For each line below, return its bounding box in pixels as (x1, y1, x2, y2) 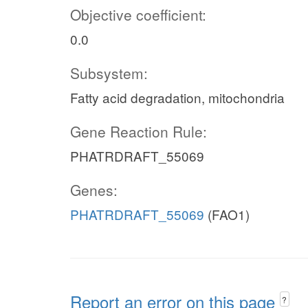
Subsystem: (70, 63, 148, 83)
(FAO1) (204, 205, 250, 223)
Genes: (70, 179, 118, 200)
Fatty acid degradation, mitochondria (70, 88, 285, 107)
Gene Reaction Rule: (70, 121, 207, 142)
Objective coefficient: (70, 4, 206, 25)
